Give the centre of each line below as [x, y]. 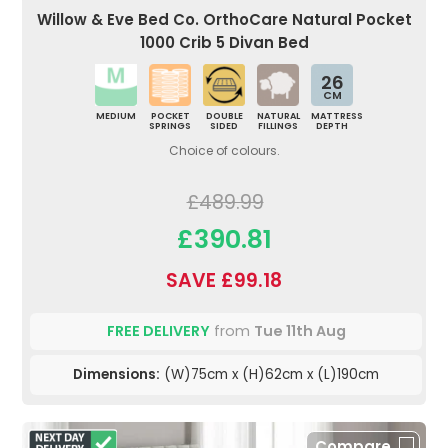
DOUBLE [224, 116]
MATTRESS [337, 116]
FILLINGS [278, 126]
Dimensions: [116, 375]
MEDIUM [116, 116]
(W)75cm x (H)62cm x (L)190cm [269, 375]
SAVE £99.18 [224, 281]
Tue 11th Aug [299, 331]
